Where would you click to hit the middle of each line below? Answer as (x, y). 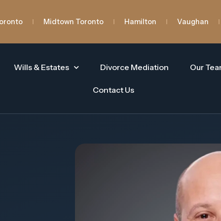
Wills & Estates (41, 67)
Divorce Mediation (134, 67)
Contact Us (114, 90)
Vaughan (193, 22)
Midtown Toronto (74, 22)
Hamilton (141, 22)
